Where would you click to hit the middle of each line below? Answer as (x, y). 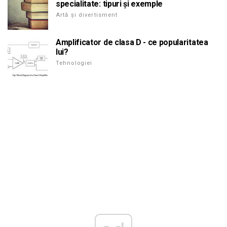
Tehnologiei (74, 63)
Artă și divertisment (87, 15)
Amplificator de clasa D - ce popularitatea (132, 42)
